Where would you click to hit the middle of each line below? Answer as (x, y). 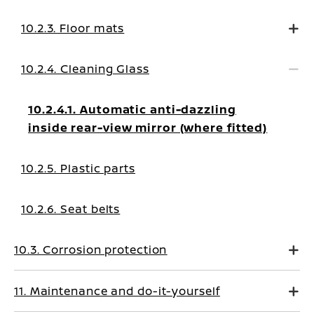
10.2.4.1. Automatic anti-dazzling (132, 109)
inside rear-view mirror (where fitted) (148, 128)
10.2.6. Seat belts (71, 209)
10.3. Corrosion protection (91, 250)
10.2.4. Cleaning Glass (85, 69)
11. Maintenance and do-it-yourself (117, 291)
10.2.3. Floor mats (73, 28)
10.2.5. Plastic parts (78, 168)
